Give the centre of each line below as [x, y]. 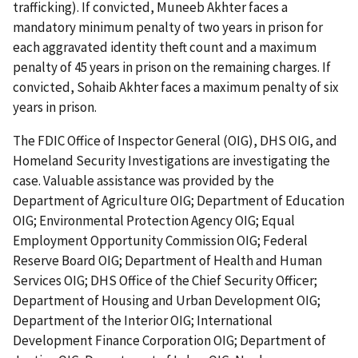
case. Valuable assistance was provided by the [143, 181]
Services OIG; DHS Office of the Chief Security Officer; [165, 281]
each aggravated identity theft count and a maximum [165, 48]
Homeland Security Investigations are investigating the [171, 161]
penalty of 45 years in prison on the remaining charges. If [172, 68]
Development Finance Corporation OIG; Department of [169, 341]
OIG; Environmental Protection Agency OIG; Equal [154, 221]
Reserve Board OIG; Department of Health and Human [167, 261]
